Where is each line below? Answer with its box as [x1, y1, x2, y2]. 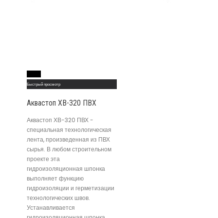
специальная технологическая [27, 125, 111, 134]
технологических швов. [27, 193, 90, 202]
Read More [27, 71, 40, 77]
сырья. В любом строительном [27, 145, 111, 153]
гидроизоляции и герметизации [27, 183, 114, 192]
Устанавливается [27, 203, 75, 212]
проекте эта [27, 154, 60, 163]
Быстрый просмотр [27, 81, 60, 87]
